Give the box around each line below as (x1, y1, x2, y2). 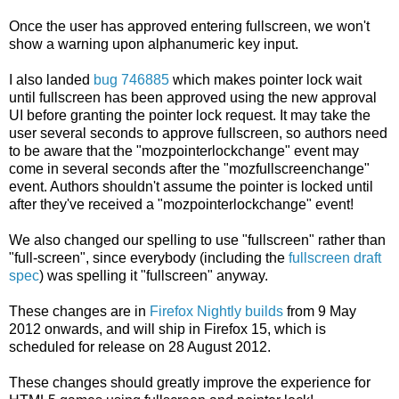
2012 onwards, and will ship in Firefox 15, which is (9, 321, 326, 337)
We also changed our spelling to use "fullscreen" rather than (9, 232, 386, 248)
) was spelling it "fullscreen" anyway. (39, 267, 268, 283)
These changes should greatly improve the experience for (9, 374, 370, 390)
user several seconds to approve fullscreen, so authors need (9, 125, 387, 141)
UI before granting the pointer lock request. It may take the (9, 107, 370, 123)
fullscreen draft (289, 249, 381, 265)
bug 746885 (94, 71, 169, 87)
